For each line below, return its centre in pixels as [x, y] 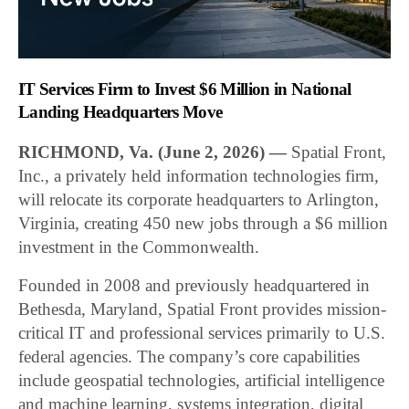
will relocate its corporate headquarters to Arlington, [199, 200]
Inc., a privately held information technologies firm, [199, 176]
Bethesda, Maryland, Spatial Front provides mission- [203, 309]
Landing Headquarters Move [121, 112]
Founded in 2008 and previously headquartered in [194, 286]
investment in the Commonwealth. [139, 247]
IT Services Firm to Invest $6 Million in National [185, 89]
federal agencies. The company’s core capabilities [189, 357]
